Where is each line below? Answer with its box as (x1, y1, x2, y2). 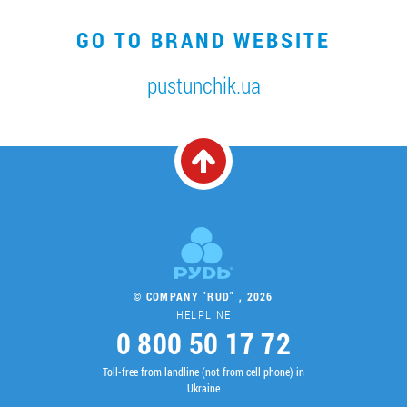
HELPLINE (175, 305, 232, 323)
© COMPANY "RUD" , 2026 (134, 288, 273, 303)
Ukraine (187, 380, 220, 395)
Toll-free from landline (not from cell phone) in (103, 363, 304, 379)
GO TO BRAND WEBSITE (76, 25, 331, 55)
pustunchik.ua (146, 70, 261, 100)
